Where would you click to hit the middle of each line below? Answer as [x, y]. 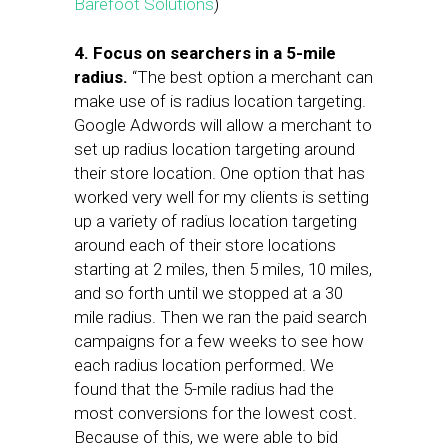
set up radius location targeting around [214, 149]
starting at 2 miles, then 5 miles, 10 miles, [223, 269]
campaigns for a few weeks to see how [219, 341]
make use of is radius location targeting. [220, 101]
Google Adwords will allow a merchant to [223, 125]
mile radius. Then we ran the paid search [220, 317]
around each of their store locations [205, 245]
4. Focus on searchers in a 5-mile [205, 53]
